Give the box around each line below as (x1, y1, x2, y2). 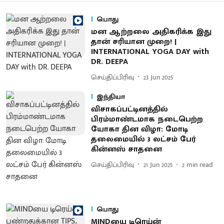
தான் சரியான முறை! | (90, 35, 176, 48)
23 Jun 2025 (143, 71, 173, 83)
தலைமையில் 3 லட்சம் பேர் (90, 132, 195, 146)
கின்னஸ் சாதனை (90, 142, 162, 156)
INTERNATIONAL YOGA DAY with (90, 45, 209, 58)
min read (186, 158, 213, 170)
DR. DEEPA (90, 55, 128, 68)
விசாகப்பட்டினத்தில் (90, 102, 168, 116)
